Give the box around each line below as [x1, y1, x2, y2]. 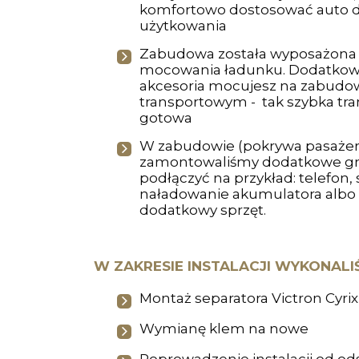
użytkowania [139, 18, 227, 34]
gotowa [139, 110, 192, 126]
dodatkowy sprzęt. [139, 202, 266, 218]
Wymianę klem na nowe [139, 321, 309, 337]
